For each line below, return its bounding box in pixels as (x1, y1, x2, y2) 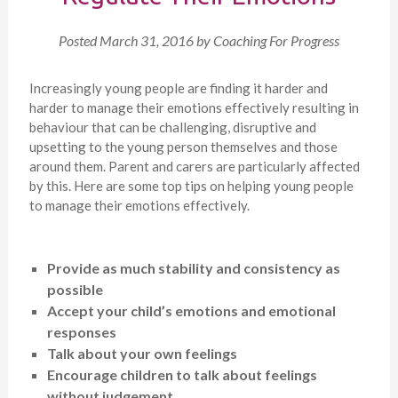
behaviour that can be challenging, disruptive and (28, 118, 316, 135)
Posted (58, 31, 99, 49)
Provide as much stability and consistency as (46, 259, 340, 276)
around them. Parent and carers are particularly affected (28, 157, 360, 174)
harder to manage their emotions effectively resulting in (28, 99, 359, 115)
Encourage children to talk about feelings (46, 365, 317, 383)
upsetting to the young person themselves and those (28, 138, 338, 155)
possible (46, 280, 103, 298)
